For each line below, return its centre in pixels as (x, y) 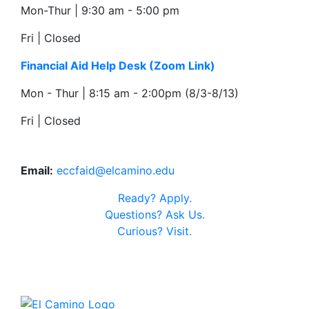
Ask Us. (185, 215)
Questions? (135, 215)
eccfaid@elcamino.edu (116, 170)
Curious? (142, 231)
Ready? (138, 198)
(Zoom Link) (182, 66)
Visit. (179, 231)
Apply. (175, 198)
